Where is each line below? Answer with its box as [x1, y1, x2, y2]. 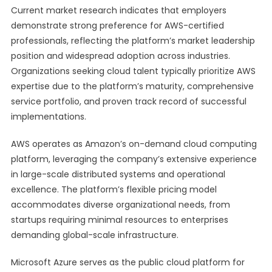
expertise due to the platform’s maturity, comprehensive [10, 80, 254, 92]
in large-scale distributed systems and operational [10, 168, 225, 180]
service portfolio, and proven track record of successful [10, 95, 246, 107]
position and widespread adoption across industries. [10, 50, 230, 62]
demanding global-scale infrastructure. [10, 229, 178, 241]
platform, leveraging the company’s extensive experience [10, 153, 257, 165]
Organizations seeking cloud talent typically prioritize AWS [10, 65, 256, 77]
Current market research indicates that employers [10, 4, 226, 16]
